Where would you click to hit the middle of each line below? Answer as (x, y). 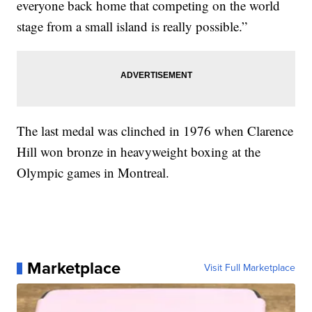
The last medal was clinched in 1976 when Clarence (155, 131)
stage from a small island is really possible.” (132, 26)
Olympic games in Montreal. (93, 173)
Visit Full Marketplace (249, 268)
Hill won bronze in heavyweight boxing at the (139, 152)
